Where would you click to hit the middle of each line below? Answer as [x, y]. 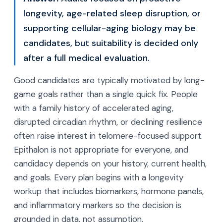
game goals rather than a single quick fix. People [106, 94]
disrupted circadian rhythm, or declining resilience [108, 122]
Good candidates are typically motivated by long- [109, 80]
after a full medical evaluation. [86, 58]
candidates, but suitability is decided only [111, 43]
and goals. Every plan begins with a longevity [99, 177]
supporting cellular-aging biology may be [110, 28]
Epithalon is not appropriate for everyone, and [101, 150]
